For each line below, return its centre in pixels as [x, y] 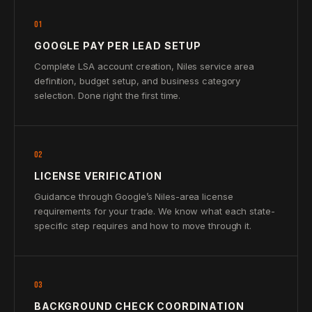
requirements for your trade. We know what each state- [155, 211]
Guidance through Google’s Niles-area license [134, 196]
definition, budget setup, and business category [138, 81]
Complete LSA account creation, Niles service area [145, 66]
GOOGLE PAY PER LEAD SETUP [118, 46]
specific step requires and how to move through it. [143, 226]
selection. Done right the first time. [108, 95]
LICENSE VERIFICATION [98, 176]
